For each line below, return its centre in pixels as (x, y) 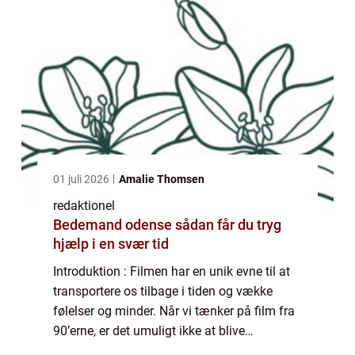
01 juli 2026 (82, 179)
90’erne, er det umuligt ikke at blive (149, 330)
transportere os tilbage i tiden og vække (163, 291)
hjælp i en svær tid (111, 243)
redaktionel (84, 205)
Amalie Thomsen (162, 179)
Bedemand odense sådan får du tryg (114, 224)
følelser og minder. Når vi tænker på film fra (174, 311)
